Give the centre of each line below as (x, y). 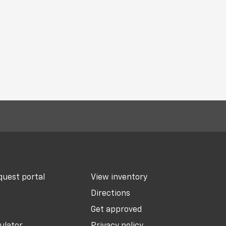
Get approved (117, 210)
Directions (111, 194)
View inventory (119, 178)
